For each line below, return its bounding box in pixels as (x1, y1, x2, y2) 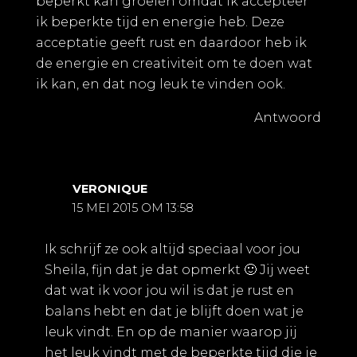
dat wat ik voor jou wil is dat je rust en (44, 283, 294, 299)
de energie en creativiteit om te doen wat (36, 56, 312, 72)
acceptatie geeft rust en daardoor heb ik (36, 35, 307, 51)
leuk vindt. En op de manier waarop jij (44, 324, 297, 340)
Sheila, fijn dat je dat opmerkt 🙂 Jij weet (44, 262, 310, 278)
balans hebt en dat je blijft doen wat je (44, 304, 304, 320)
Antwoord (254, 110, 321, 126)
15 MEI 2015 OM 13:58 (73, 201, 194, 216)
